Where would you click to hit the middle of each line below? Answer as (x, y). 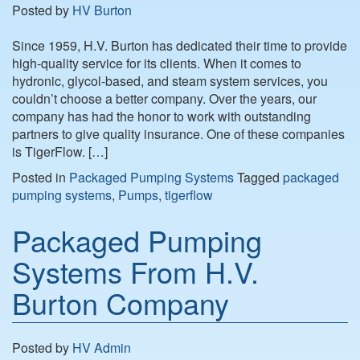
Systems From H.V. (135, 271)
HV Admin (102, 347)
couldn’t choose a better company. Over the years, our (164, 98)
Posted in (41, 177)
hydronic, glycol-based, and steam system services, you (170, 80)
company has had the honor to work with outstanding (162, 116)
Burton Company (121, 302)
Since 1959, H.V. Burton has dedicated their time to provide (180, 45)
